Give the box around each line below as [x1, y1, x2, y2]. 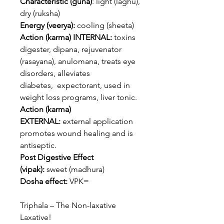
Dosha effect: [20, 176, 67, 186]
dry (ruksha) [20, 8, 60, 18]
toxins [112, 32, 135, 42]
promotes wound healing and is [20, 128, 133, 138]
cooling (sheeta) [75, 20, 134, 30]
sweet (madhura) [46, 164, 104, 174]
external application [60, 116, 133, 126]
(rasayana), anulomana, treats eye [20, 56, 135, 66]
